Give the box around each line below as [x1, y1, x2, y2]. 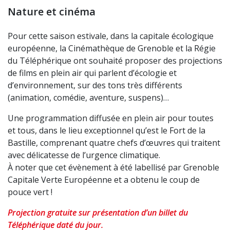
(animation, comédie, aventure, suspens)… [8, 92, 169, 103]
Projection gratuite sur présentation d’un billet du [8, 207, 188, 218]
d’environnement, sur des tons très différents [8, 80, 182, 91]
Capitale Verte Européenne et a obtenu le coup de [8, 174, 200, 185]
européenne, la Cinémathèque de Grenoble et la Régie [8, 43, 216, 54]
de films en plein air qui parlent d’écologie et [8, 67, 177, 79]
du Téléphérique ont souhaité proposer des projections [8, 55, 222, 66]
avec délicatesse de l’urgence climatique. [8, 149, 160, 161]
